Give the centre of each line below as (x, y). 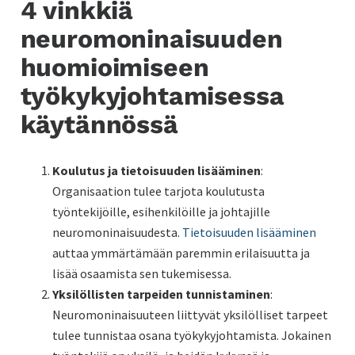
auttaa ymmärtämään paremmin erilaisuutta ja (181, 252)
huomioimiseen (115, 68)
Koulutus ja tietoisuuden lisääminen (156, 170)
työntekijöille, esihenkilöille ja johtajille (161, 211)
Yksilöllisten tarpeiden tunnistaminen (161, 294)
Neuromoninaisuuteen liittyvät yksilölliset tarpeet (190, 314)
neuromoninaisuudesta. (117, 232)
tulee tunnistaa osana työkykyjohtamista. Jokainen (191, 335)
